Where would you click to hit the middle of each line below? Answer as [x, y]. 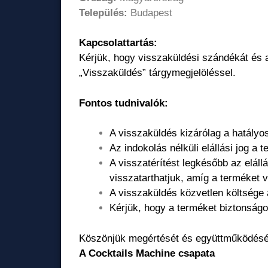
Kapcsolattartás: [118, 43]
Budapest [150, 13]
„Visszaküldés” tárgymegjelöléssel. [157, 73]
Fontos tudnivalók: [124, 103]
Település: [103, 13]
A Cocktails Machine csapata [147, 253]
